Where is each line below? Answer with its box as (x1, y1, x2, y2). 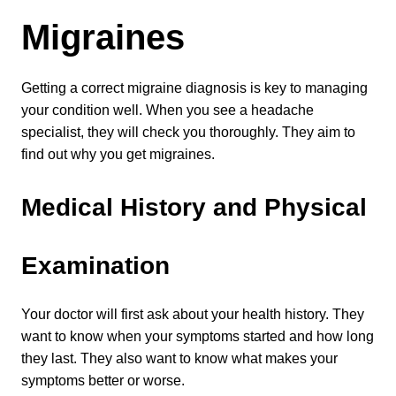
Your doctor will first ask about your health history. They (21, 307, 364, 322)
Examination (21, 252, 170, 279)
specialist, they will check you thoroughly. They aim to (21, 125, 355, 140)
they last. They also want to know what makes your (21, 351, 338, 366)
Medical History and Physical (21, 194, 367, 221)
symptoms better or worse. (21, 373, 185, 388)
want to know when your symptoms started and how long (21, 329, 374, 344)
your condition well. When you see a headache (21, 103, 314, 118)
